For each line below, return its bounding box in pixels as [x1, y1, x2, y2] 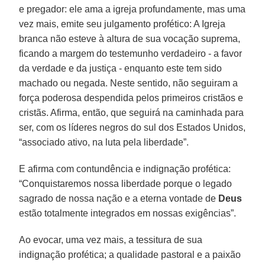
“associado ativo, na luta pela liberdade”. [19, 137, 189, 147]
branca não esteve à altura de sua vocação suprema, [19, 33, 241, 44]
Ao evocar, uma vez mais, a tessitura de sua [19, 234, 203, 245]
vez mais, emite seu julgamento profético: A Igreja [19, 18, 226, 29]
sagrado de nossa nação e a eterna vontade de [19, 193, 219, 203]
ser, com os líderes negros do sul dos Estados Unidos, [19, 122, 246, 132]
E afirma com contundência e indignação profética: [19, 163, 231, 174]
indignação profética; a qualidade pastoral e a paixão [19, 249, 241, 260]
